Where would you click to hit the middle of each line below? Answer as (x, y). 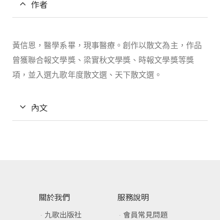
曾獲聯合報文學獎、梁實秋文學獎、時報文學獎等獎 (103, 60)
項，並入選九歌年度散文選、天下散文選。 (87, 75)
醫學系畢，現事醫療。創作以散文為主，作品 (123, 45)
